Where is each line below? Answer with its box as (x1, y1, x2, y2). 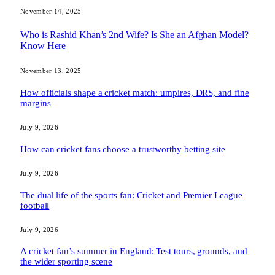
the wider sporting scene (20, 257, 113, 267)
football (20, 200, 50, 211)
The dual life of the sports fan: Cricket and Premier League (20, 190, 242, 200)
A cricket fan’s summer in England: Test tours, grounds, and (20, 246, 247, 257)
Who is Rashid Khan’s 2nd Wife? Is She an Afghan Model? (20, 29, 249, 40)
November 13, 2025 (20, 66, 82, 74)
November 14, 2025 (20, 7, 82, 15)
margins (20, 98, 51, 108)
